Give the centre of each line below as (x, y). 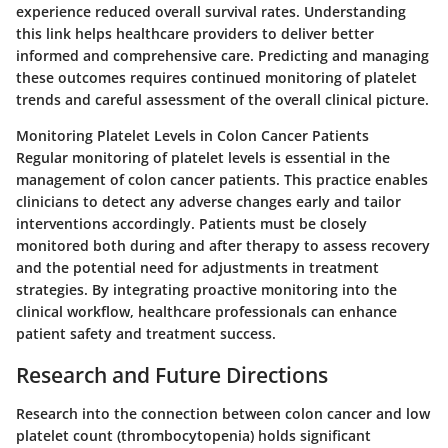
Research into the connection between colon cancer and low (223, 413)
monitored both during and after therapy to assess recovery (223, 246)
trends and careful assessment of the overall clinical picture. (222, 100)
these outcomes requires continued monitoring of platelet (216, 78)
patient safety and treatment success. (146, 334)
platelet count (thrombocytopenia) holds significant (193, 435)
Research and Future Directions (172, 375)
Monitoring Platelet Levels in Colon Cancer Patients (192, 136)
